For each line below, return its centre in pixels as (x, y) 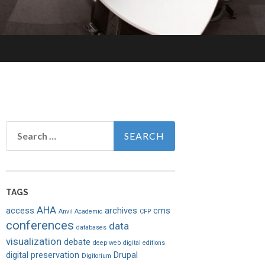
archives (121, 211)
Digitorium (96, 256)
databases (91, 228)
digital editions (144, 243)
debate (77, 243)
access (20, 211)
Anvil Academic (80, 212)
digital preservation (43, 256)
